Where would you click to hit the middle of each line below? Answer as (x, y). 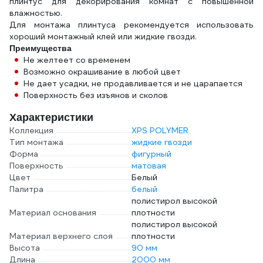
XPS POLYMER (160, 130)
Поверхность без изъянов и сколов (96, 95)
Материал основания (53, 213)
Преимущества (41, 48)
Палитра (26, 189)
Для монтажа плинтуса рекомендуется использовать (131, 25)
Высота (25, 248)
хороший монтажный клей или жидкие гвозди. (103, 36)
